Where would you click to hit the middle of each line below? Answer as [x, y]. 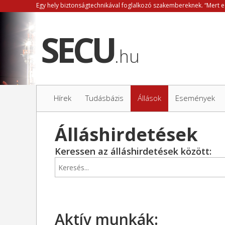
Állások [149, 98]
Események [195, 98]
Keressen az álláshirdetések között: [133, 151]
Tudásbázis [104, 98]
